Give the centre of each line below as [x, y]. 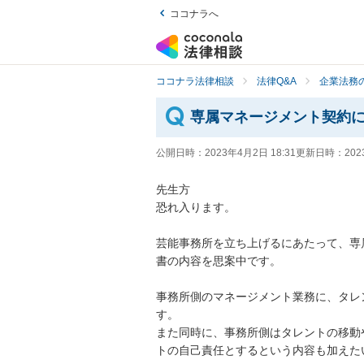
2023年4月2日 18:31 [250, 153]
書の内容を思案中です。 [219, 261]
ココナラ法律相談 [195, 81]
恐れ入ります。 [196, 208]
